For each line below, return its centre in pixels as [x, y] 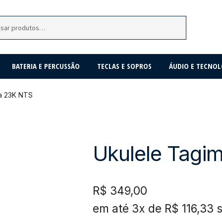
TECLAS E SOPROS [124, 66]
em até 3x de [127, 209]
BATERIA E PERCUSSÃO [46, 66]
